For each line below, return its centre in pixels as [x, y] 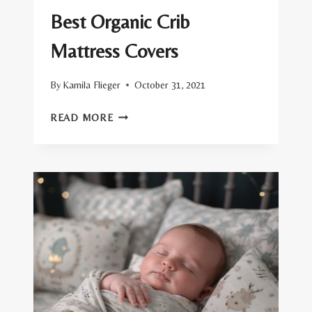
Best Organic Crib [120, 21]
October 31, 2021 [170, 85]
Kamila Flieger [92, 85]
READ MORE [82, 117]
